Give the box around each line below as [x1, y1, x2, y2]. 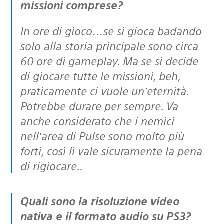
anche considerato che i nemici [20, 113, 174, 128]
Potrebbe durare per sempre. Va [20, 98, 178, 113]
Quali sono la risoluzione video [20, 193, 29, 208]
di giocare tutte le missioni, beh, [20, 68, 180, 83]
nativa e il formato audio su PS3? [20, 208, 191, 223]
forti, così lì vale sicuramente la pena [20, 143, 202, 158]
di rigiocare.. [20, 158, 83, 173]
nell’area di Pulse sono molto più [20, 128, 184, 143]
